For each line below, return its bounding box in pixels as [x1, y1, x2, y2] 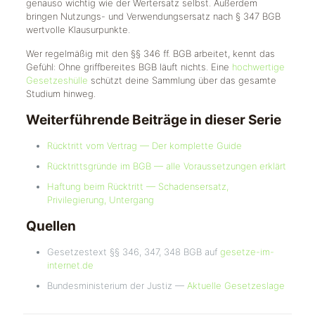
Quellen [25, 218, 76, 234]
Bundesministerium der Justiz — [46, 280, 187, 291]
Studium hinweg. [25, 88, 96, 99]
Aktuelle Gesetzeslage [186, 280, 285, 291]
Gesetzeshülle [25, 75, 88, 86]
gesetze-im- [219, 246, 274, 257]
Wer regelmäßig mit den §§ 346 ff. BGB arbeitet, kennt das [25, 48, 275, 59]
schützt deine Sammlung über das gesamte [87, 75, 276, 86]
